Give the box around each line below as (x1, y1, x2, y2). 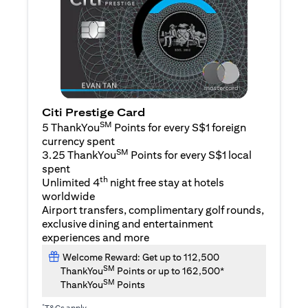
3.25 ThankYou (42, 148, 116, 162)
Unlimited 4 (42, 176, 100, 190)
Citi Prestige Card (42, 106, 145, 120)
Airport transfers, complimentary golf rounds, (42, 203, 264, 217)
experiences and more (42, 231, 149, 245)
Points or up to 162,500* (115, 265, 225, 277)
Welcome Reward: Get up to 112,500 (60, 252, 220, 263)
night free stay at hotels (108, 176, 224, 190)
